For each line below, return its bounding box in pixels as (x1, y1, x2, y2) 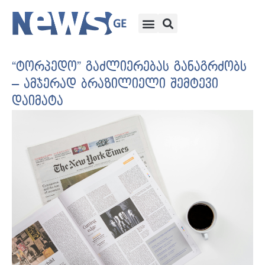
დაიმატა (12, 94, 63, 109)
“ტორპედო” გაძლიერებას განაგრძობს (12, 60, 247, 75)
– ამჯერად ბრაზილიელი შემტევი (12, 77, 218, 92)
